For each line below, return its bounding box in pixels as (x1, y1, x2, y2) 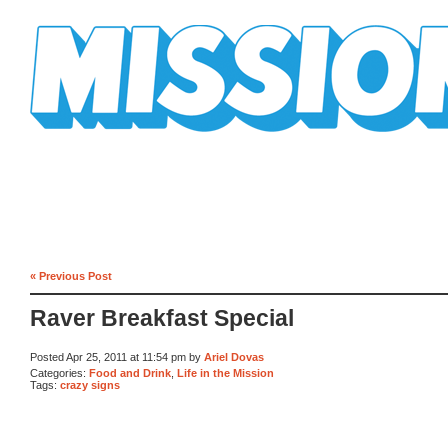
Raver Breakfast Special (30, 306, 294, 332)
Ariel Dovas (204, 351, 264, 364)
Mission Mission (30, 132, 142, 147)
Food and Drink (89, 366, 171, 379)
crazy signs (60, 379, 120, 392)
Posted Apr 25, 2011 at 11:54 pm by (30, 351, 204, 364)
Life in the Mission (177, 366, 274, 379)
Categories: (30, 366, 89, 379)
